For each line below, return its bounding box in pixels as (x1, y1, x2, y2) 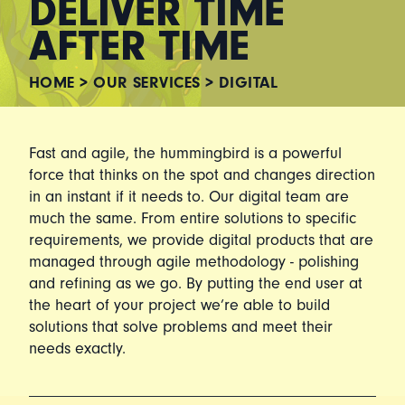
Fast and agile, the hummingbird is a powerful (29, 144, 342, 163)
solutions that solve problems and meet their (29, 317, 333, 336)
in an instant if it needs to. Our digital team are (29, 187, 349, 206)
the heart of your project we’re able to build (29, 296, 330, 315)
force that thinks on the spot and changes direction (29, 165, 375, 184)
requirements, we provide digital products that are (29, 231, 373, 250)
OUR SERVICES (93, 73, 201, 92)
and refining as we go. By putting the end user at (29, 274, 363, 293)
